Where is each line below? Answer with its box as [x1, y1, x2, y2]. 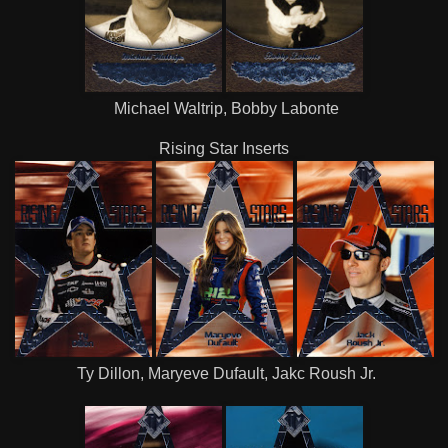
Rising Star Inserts [159, 139, 289, 157]
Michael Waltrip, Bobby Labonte [109, 99, 339, 117]
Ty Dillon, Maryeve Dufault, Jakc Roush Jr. [72, 364, 376, 382]
